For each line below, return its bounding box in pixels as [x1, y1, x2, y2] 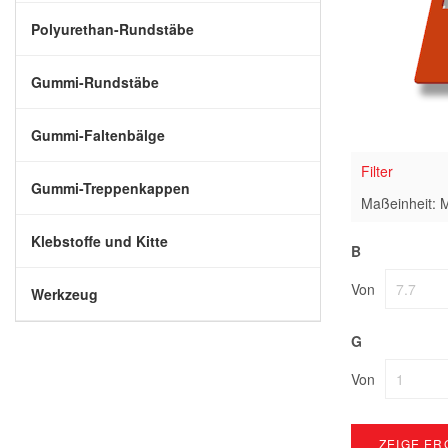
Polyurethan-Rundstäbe [31, 19, 194, 39]
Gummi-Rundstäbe [31, 72, 159, 92]
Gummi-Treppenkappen [31, 178, 190, 198]
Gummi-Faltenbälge [31, 125, 165, 145]
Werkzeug [31, 284, 98, 304]
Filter [361, 161, 393, 181]
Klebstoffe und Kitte [31, 231, 168, 251]
